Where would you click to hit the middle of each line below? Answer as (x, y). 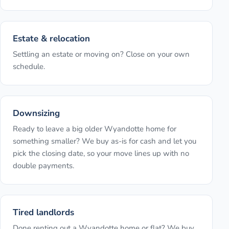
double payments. (43, 166)
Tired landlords (43, 213)
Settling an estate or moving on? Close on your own (101, 54)
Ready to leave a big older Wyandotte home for (95, 129)
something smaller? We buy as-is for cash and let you (105, 141)
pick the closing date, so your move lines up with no (101, 154)
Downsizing (36, 113)
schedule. (29, 67)
